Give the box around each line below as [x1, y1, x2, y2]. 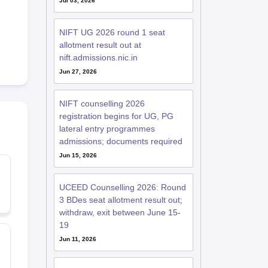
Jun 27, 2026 [59, 68, 97, 75]
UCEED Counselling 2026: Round [59, 182, 186, 192]
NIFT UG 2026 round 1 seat [59, 28, 165, 37]
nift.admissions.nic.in [59, 53, 138, 62]
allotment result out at [59, 40, 141, 50]
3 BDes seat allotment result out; [59, 195, 182, 205]
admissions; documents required [59, 136, 182, 146]
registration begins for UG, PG [59, 111, 173, 121]
